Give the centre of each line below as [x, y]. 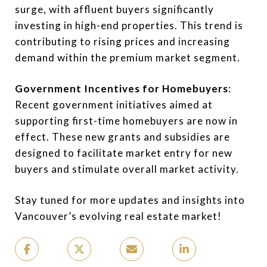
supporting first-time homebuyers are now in [126, 121]
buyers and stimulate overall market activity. [127, 169]
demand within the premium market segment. [128, 58]
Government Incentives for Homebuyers [122, 89]
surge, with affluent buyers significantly [114, 9]
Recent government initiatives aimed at [114, 105]
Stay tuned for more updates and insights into [130, 200]
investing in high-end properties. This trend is [129, 25]
